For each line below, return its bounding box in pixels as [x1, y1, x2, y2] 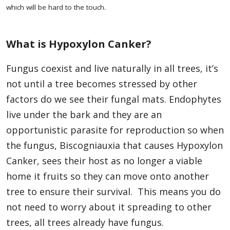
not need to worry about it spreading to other [6, 201, 212, 214]
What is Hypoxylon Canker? [6, 37, 151, 51]
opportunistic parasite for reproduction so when [6, 124, 224, 137]
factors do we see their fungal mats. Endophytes [6, 93, 221, 106]
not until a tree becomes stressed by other [6, 78, 197, 90]
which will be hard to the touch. [6, 3, 106, 12]
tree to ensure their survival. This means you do [6, 185, 221, 198]
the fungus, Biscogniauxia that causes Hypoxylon [6, 139, 223, 152]
